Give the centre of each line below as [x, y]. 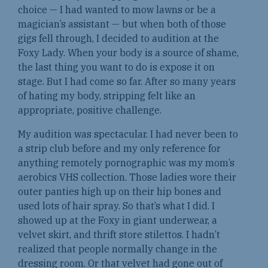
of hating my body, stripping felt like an [107, 95]
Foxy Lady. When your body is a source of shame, [128, 52]
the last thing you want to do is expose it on [116, 67]
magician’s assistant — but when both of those [122, 24]
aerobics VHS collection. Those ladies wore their [127, 177]
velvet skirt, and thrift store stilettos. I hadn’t [119, 234]
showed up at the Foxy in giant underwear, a [118, 220]
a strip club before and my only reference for [119, 148]
